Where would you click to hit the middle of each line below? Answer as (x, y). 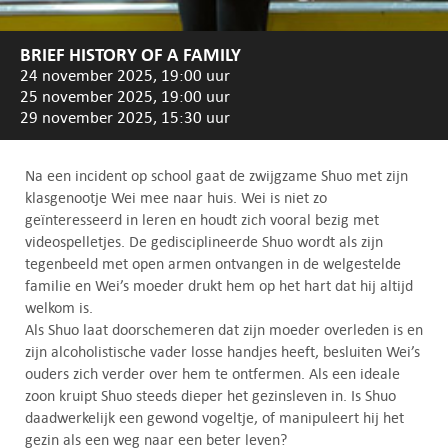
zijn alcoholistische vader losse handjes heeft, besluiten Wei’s (222, 352)
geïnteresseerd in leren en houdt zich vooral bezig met (202, 220)
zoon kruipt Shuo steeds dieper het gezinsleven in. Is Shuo (210, 396)
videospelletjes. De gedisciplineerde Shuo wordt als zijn (204, 242)
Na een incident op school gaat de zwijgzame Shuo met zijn (216, 176)
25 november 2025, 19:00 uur (125, 96)
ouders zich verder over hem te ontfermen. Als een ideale (212, 374)
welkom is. (59, 308)
